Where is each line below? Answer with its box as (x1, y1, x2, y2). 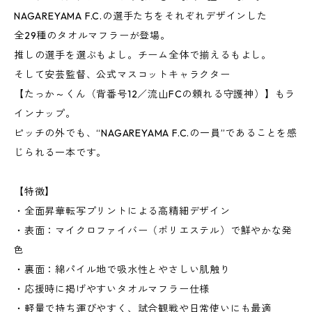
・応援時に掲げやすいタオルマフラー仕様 (14, 283, 210, 295)
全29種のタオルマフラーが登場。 (14, 29, 171, 42)
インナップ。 (14, 107, 76, 120)
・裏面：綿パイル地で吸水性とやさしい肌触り (14, 263, 231, 276)
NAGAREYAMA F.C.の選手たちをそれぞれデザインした (14, 10, 267, 22)
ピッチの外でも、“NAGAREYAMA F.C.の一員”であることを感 (14, 127, 297, 139)
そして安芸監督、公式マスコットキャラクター (14, 68, 231, 81)
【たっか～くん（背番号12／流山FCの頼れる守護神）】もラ (14, 88, 296, 100)
